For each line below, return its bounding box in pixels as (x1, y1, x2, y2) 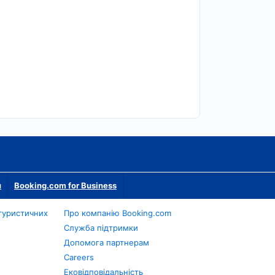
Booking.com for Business (14, 180, 117, 190)
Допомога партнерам (64, 238, 150, 247)
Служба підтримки (64, 223, 139, 233)
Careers (64, 252, 95, 262)
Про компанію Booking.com (64, 208, 172, 218)
